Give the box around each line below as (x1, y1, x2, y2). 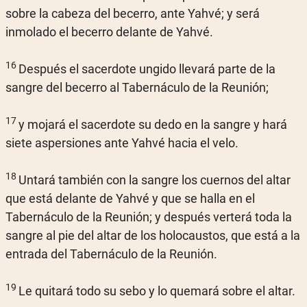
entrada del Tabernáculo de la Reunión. (5, 247, 217, 261)
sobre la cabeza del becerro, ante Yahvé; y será (5, 6, 260, 21)
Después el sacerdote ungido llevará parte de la (19, 62, 275, 76)
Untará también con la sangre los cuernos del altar (19, 173, 291, 187)
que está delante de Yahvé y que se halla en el (5, 191, 255, 206)
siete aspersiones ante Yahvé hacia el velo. (5, 136, 238, 150)
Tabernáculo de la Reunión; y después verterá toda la (5, 210, 292, 224)
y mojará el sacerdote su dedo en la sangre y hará (19, 117, 287, 132)
